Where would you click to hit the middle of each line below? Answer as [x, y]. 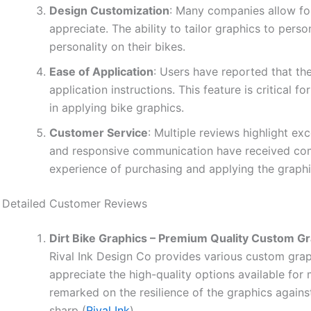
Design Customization [110, 11]
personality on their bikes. [118, 47]
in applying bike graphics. [117, 108]
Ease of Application [102, 72]
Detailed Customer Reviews [75, 204]
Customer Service [99, 133]
